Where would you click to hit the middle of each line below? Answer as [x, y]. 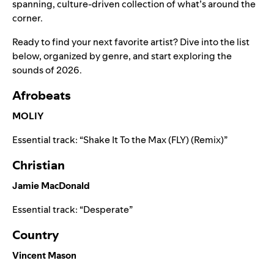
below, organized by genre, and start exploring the [122, 56]
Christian [39, 165]
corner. [28, 18]
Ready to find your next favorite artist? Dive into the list [131, 42]
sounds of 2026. [47, 70]
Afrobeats [42, 96]
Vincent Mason [44, 256]
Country [35, 235]
